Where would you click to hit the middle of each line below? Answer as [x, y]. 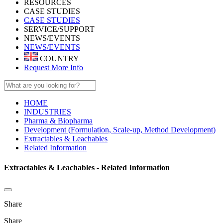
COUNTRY [58, 59]
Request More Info [54, 68]
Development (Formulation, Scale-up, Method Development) [120, 130]
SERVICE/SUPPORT [59, 29]
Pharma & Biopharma [58, 121]
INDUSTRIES [48, 112]
